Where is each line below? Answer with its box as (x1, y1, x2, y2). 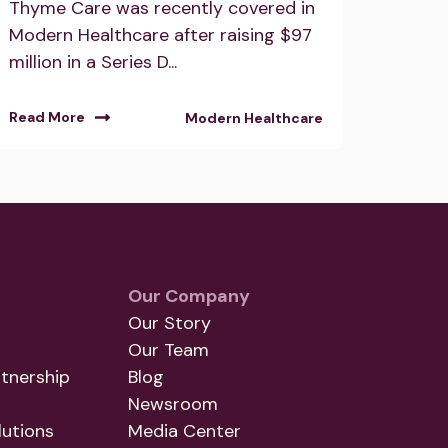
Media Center (128, 419, 241, 444)
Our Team (128, 338, 209, 363)
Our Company (128, 284, 250, 309)
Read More (8, 107, 85, 126)
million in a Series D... (8, 49, 177, 74)
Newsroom (128, 392, 218, 417)
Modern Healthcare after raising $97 (8, 22, 312, 47)
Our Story (128, 311, 211, 336)
